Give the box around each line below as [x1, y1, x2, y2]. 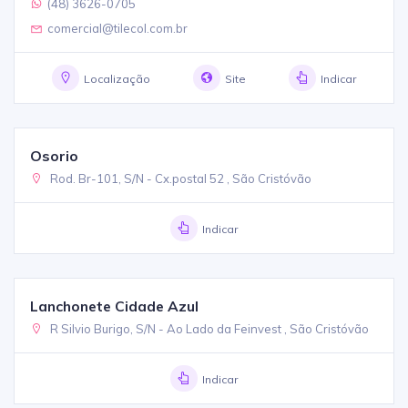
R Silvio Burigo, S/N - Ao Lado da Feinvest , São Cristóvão [47, 321, 370, 337]
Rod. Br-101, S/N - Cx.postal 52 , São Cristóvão [47, 170, 312, 186]
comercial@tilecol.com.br [47, 20, 189, 36]
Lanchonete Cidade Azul [30, 297, 199, 316]
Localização [83, 71, 150, 86]
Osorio [30, 146, 79, 165]
